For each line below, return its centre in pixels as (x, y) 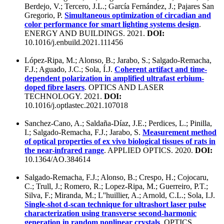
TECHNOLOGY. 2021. (64, 96)
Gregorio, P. (44, 15)
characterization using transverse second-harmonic (110, 213)
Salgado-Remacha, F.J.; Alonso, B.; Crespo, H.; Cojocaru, (116, 177)
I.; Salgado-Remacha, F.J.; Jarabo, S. (83, 132)
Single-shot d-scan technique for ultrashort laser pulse (115, 204)
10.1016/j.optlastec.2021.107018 (76, 105)
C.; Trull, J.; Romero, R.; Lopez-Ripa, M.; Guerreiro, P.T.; (116, 186)
